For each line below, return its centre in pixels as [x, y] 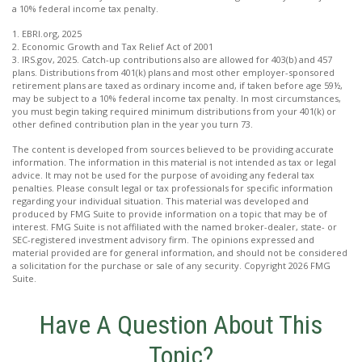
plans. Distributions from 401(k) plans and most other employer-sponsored [173, 72]
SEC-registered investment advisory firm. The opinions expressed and [163, 239]
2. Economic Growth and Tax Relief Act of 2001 [113, 46]
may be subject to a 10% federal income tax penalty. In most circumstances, [177, 98]
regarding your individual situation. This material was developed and [160, 200]
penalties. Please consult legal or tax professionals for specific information [173, 187]
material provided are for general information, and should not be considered [180, 252]
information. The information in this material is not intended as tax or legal [174, 162]
